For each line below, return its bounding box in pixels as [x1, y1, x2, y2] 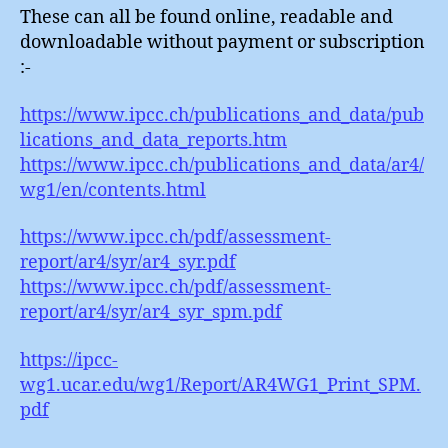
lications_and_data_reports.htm [20, 128, 287, 152]
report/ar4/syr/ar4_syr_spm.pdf [20, 301, 282, 325]
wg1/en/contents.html [20, 178, 206, 202]
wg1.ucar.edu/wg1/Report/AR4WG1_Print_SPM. [20, 373, 421, 397]
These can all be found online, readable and [20, 6, 393, 30]
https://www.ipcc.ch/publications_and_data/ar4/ [20, 153, 424, 177]
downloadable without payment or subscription [20, 31, 425, 55]
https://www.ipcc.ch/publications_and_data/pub [20, 103, 424, 127]
